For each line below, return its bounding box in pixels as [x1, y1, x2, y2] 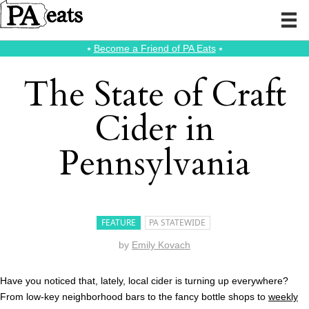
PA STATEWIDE [149, 216, 206, 228]
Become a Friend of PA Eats [93, 43, 216, 54]
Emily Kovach [132, 239, 190, 251]
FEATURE [101, 216, 137, 228]
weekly [268, 291, 298, 303]
